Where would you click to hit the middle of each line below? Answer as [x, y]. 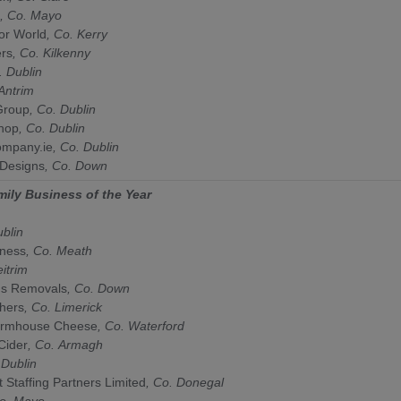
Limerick [78, 307]
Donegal [200, 382]
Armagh [81, 344]
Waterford [156, 325]
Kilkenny [67, 52]
